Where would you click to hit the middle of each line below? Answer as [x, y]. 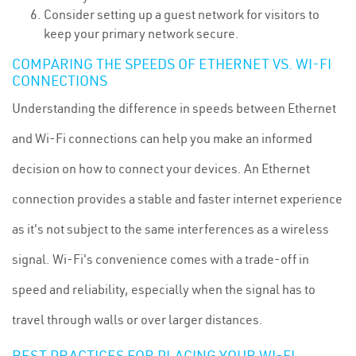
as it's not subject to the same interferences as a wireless [170, 229]
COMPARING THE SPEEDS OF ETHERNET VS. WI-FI [172, 64]
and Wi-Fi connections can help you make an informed [162, 138]
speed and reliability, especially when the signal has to [164, 289]
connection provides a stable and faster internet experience [177, 199]
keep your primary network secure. [141, 33]
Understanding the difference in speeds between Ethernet [174, 108]
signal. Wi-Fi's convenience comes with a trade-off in [161, 259]
